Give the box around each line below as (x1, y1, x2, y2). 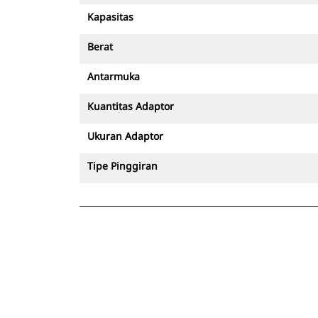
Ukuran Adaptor (87, 129, 163, 143)
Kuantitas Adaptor (87, 99, 174, 113)
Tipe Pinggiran (87, 159, 158, 172)
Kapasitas (87, 10, 133, 23)
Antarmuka (87, 70, 140, 83)
